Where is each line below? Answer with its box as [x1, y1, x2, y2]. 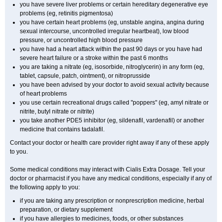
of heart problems [20, 90, 67, 97]
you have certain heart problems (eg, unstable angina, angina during [20, 19, 204, 26]
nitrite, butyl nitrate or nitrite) [20, 108, 94, 115]
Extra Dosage [143, 166, 179, 173]
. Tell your [179, 166, 205, 173]
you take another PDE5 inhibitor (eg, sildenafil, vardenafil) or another [20, 117, 204, 124]
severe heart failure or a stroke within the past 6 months [20, 55, 168, 61]
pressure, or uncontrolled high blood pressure [20, 37, 143, 44]
